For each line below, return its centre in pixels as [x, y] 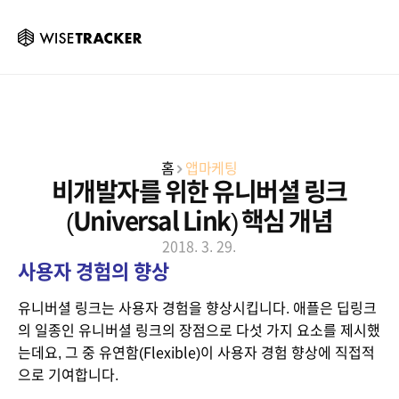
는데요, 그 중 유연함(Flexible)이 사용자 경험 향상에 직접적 [196, 353]
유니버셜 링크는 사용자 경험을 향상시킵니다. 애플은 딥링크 [197, 308]
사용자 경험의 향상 [94, 272]
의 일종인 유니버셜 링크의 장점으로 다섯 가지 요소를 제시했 [199, 330]
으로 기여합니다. [68, 375]
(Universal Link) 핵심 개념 [199, 221]
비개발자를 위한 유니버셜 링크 [199, 191]
